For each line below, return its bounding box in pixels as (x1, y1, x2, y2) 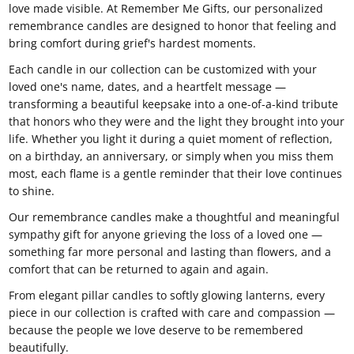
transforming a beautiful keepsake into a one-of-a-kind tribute (9, 96, 339, 112)
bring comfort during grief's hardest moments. (9, 36, 257, 51)
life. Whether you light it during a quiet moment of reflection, (9, 131, 333, 147)
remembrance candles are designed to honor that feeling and (9, 18, 337, 34)
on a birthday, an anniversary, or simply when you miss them (9, 149, 334, 164)
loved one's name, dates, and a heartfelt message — (9, 79, 287, 95)
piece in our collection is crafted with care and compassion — (9, 305, 336, 321)
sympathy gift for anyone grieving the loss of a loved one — (9, 227, 323, 243)
